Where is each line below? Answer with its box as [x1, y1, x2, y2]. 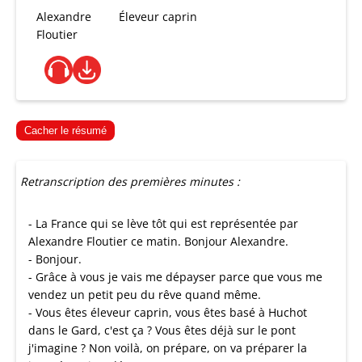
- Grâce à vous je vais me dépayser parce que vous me [28, 269, 322, 284]
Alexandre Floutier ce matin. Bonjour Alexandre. [28, 234, 288, 249]
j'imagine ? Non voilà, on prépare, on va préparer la [28, 340, 307, 356]
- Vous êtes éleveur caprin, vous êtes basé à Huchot [28, 305, 307, 320]
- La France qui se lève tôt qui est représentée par [28, 216, 298, 231]
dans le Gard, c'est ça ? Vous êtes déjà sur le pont [28, 322, 296, 338]
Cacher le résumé [24, 124, 107, 137]
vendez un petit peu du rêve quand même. [28, 287, 261, 302]
